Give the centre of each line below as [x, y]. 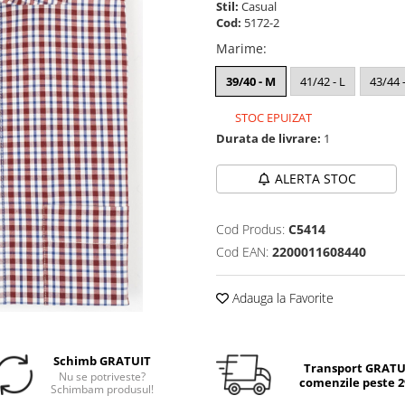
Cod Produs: [250, 229]
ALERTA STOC [315, 179]
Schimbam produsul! [103, 389]
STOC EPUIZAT [272, 118]
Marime [240, 48]
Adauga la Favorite [281, 298]
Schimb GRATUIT [103, 361]
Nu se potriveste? [103, 377]
